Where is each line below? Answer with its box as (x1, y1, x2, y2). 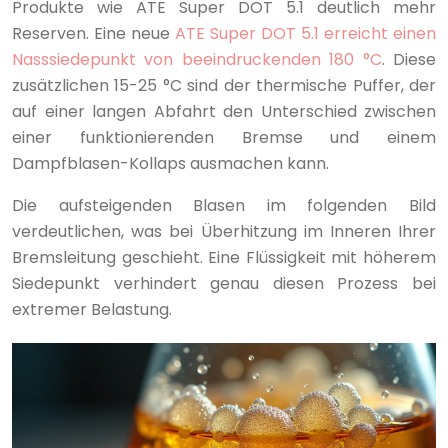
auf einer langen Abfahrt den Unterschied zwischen (12, 99, 436, 123)
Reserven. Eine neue (12, 21, 175, 45)
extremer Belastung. (12, 297, 172, 321)
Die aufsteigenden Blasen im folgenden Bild (12, 193, 436, 217)
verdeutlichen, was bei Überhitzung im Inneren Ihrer (12, 219, 436, 243)
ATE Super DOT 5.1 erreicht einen (175, 21, 436, 45)
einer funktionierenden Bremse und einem (12, 125, 436, 149)
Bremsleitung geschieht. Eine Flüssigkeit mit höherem (12, 245, 436, 269)
